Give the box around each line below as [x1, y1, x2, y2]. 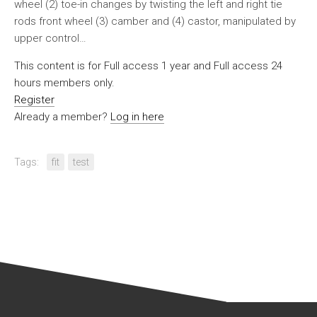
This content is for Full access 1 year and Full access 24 [14, 59, 282, 72]
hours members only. [14, 76, 115, 89]
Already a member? [14, 110, 110, 123]
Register [14, 93, 54, 106]
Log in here [110, 110, 164, 123]
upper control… [14, 32, 86, 45]
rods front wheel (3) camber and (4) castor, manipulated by [14, 15, 296, 28]
